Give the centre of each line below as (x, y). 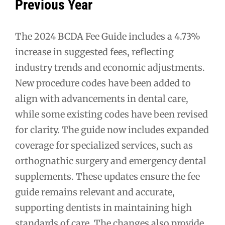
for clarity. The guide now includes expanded (112, 130)
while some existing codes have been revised (111, 114)
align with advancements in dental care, (102, 98)
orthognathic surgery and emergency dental (111, 161)
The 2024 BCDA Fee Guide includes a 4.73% (108, 36)
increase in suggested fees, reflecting (94, 52)
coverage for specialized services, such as (104, 145)
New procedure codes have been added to (103, 83)
